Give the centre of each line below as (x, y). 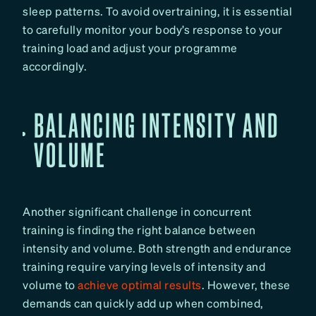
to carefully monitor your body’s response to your (153, 30)
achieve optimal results (140, 285)
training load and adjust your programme (130, 48)
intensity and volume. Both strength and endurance (157, 248)
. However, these (246, 285)
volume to (50, 285)
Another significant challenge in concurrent (137, 212)
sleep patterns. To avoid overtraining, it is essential (157, 11)
